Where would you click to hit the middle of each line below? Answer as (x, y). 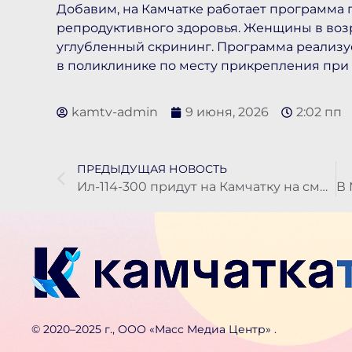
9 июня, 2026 (227, 112)
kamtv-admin (115, 112)
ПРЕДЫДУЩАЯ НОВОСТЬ (152, 169)
